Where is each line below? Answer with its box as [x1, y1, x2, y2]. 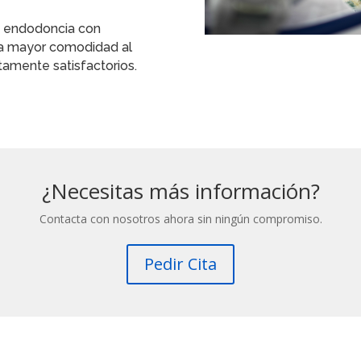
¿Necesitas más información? [41, 176, 320, 206]
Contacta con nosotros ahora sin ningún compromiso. [39, 211, 322, 227]
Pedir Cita [144, 253, 217, 276]
